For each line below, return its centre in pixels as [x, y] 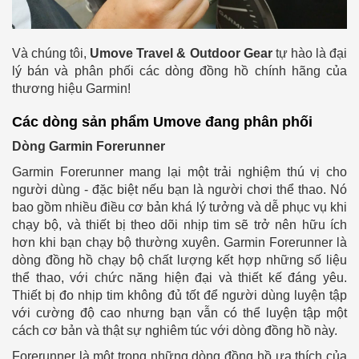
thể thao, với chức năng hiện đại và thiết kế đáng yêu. [179, 277]
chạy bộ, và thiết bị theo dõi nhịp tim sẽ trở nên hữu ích [179, 224]
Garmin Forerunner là [285, 242]
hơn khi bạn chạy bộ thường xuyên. [118, 242]
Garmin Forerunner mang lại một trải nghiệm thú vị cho [179, 171]
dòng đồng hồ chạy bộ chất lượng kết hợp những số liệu [179, 260]
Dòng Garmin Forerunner [89, 146]
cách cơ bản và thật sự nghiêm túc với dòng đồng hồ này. [175, 330]
